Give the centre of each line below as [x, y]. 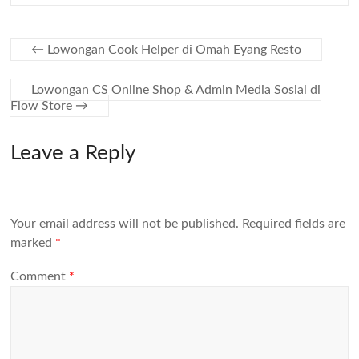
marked [33, 243]
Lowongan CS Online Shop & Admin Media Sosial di [176, 90]
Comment [40, 276]
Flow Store [43, 106]
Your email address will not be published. [125, 224]
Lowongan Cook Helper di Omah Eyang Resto [173, 50]
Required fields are [294, 224]
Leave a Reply [73, 153]
